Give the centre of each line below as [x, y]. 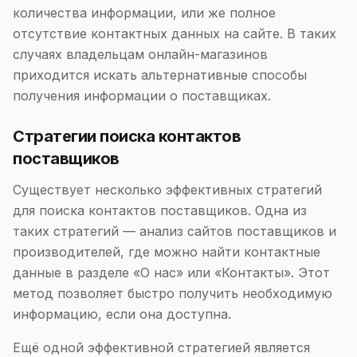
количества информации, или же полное [144, 13]
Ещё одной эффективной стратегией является [161, 347]
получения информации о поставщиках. [142, 96]
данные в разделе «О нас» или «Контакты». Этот [171, 273]
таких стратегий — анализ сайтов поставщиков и [175, 231]
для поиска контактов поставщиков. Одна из [160, 210]
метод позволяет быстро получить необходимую [173, 293]
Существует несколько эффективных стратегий [167, 190]
